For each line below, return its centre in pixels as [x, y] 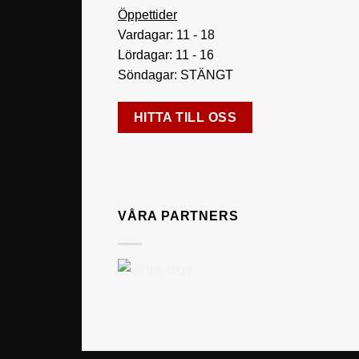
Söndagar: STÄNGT [175, 75]
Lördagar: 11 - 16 [166, 55]
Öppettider [147, 15]
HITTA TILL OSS [185, 118]
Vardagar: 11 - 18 [166, 35]
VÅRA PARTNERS [178, 216]
